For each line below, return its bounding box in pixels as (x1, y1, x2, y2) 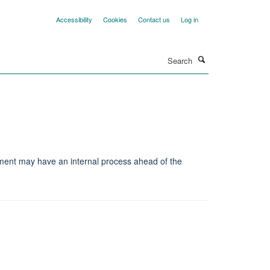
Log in (181, 14, 198, 24)
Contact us (138, 14, 170, 24)
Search (108, 49, 134, 60)
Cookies (103, 14, 127, 24)
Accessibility (56, 14, 92, 24)
